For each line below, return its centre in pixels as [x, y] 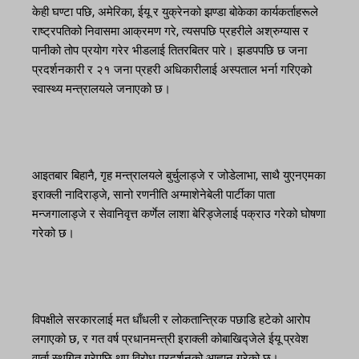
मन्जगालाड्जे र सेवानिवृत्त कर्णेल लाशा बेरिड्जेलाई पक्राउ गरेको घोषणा [179, 214]
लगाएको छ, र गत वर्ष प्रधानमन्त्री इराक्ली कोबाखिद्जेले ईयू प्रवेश [170, 339]
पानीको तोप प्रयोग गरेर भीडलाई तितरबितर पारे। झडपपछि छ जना [169, 51]
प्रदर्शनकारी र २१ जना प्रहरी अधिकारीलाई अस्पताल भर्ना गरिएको [172, 70]
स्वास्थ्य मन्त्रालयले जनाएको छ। [101, 89]
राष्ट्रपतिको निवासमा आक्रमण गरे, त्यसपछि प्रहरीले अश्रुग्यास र [170, 32]
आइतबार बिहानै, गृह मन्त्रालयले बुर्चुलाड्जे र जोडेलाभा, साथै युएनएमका [179, 176]
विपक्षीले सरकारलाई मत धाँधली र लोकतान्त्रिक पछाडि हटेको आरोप [171, 320]
